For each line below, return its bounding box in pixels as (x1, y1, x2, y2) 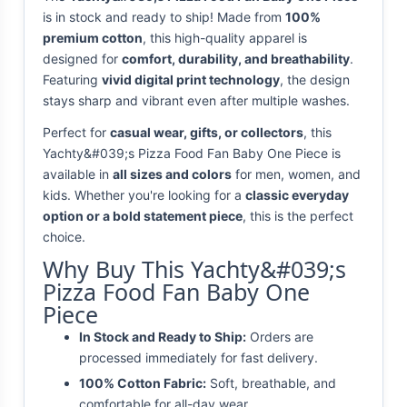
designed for (43, 51, 122, 67)
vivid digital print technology (102, 72, 280, 88)
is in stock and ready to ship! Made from (43, 9, 285, 25)
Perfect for (43, 124, 110, 141)
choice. (43, 229, 85, 245)
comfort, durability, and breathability (122, 51, 350, 67)
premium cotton (43, 30, 143, 46)
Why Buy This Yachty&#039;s (43, 253, 346, 285)
